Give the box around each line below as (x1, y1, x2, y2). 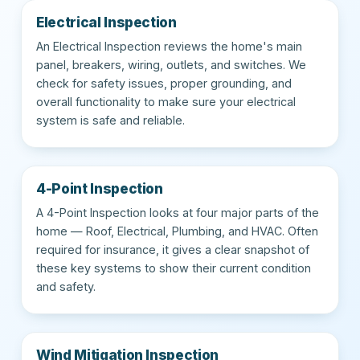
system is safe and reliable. (36, 112, 185, 127)
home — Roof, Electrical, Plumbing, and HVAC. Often (36, 223, 318, 238)
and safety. (36, 279, 96, 293)
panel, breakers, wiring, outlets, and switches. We (36, 57, 306, 72)
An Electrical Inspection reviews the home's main (36, 39, 302, 53)
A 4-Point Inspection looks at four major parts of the (36, 205, 319, 219)
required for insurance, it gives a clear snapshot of (36, 242, 309, 256)
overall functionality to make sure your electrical (36, 94, 296, 108)
